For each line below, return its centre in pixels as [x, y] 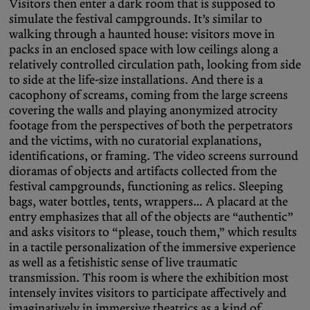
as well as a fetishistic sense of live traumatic [123, 262]
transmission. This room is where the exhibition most [149, 277]
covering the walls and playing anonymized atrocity [143, 110]
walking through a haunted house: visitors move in [142, 34]
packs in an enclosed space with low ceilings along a [144, 49]
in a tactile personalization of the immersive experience [152, 247]
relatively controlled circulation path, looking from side [155, 64]
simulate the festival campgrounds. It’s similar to [136, 18]
